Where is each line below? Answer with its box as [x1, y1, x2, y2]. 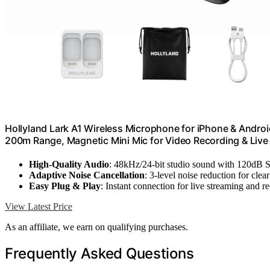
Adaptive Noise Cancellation [29, 170, 145, 181]
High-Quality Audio [29, 159, 109, 170]
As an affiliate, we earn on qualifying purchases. [5, 222, 188, 233]
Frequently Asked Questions [5, 245, 194, 263]
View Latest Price [5, 201, 72, 212]
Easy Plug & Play [29, 181, 101, 192]
